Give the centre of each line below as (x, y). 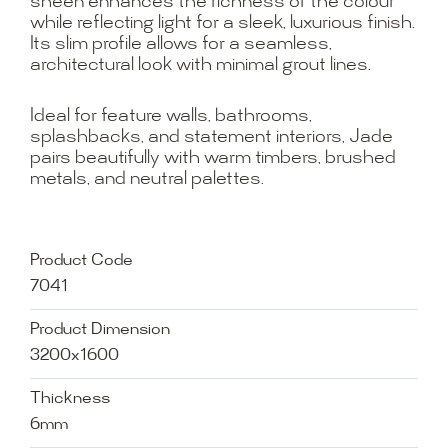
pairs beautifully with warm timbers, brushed (212, 158)
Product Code (81, 261)
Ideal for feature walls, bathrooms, (170, 116)
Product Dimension (100, 330)
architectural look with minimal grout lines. (200, 65)
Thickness (70, 399)
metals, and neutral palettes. (146, 179)
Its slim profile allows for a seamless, (180, 44)
